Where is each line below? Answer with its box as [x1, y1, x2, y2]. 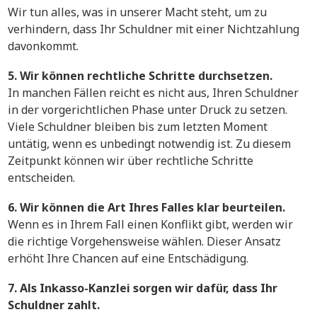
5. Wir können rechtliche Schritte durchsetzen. [8, 68, 272, 84]
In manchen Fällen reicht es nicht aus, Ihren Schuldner [8, 85, 299, 101]
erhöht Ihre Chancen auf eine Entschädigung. [8, 250, 248, 267]
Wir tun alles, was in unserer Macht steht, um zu [8, 4, 267, 21]
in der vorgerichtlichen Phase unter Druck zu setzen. [8, 102, 287, 118]
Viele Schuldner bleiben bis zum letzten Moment [8, 119, 267, 135]
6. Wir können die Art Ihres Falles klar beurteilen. [8, 200, 285, 216]
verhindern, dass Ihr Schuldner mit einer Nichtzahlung [8, 21, 299, 38]
